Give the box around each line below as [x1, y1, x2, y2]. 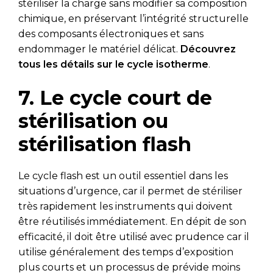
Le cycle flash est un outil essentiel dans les [18, 169, 228, 182]
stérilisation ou [18, 108, 168, 133]
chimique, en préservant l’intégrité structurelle [18, 12, 249, 24]
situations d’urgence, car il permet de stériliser [18, 185, 243, 197]
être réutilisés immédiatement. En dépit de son [18, 215, 246, 227]
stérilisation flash [18, 132, 191, 156]
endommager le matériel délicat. [18, 43, 180, 55]
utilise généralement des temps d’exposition [18, 246, 233, 258]
